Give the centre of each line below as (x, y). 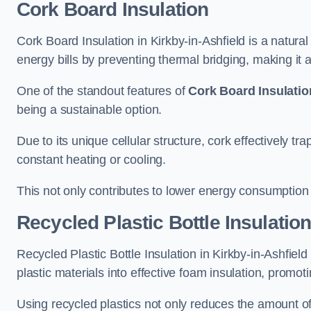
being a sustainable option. (90, 110)
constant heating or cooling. (91, 160)
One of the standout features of (103, 91)
